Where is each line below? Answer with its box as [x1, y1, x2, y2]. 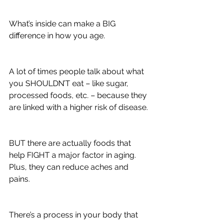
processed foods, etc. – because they [9, 90, 149, 100]
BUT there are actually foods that [9, 138, 133, 148]
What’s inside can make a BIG [9, 18, 117, 28]
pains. [9, 174, 30, 184]
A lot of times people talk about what [9, 66, 146, 76]
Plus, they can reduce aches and [9, 162, 130, 172]
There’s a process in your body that [9, 210, 140, 220]
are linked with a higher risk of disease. [9, 102, 148, 112]
